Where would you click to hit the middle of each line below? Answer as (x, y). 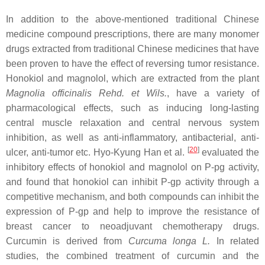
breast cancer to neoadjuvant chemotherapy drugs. (132, 226)
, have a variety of (213, 93)
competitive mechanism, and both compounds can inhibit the (132, 196)
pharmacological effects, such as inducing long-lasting (132, 108)
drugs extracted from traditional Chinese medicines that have (132, 49)
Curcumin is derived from (67, 241)
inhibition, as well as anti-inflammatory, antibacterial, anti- (132, 137)
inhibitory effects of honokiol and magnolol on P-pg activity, (132, 167)
